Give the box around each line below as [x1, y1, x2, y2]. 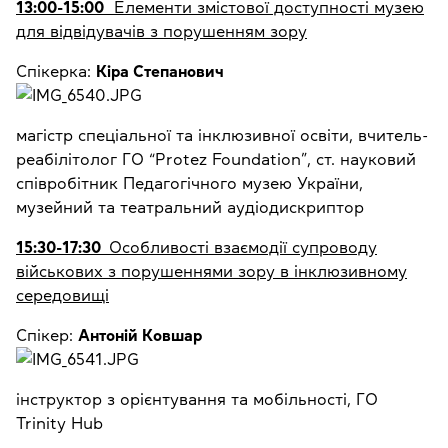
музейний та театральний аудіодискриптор [16, 199, 364, 216]
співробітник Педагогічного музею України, [16, 175, 363, 192]
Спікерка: [16, 63, 96, 80]
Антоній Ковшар [78, 327, 202, 344]
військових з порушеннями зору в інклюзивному [16, 263, 407, 280]
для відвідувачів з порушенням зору [16, 23, 307, 40]
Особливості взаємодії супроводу [109, 239, 377, 256]
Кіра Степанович [96, 63, 224, 80]
